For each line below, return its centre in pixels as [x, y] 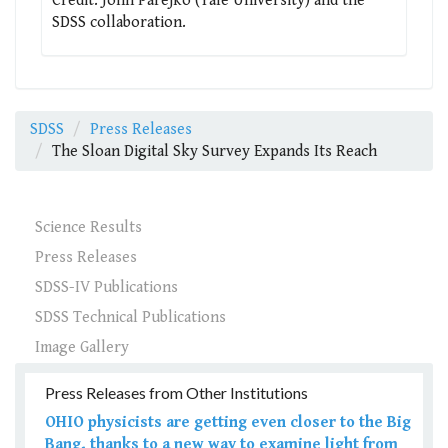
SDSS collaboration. [119, 23]
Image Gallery [82, 348]
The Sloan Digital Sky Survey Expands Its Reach [214, 152]
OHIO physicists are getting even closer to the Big [228, 423]
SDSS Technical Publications [130, 318]
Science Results [88, 228]
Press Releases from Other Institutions [176, 393]
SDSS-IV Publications [106, 288]
